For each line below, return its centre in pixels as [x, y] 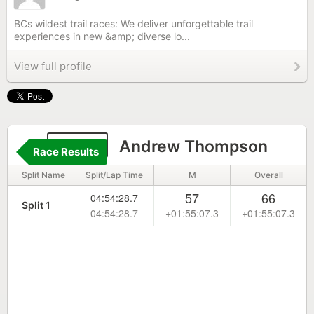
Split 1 [36, 205]
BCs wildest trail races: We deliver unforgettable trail [134, 23]
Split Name [43, 175]
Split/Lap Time [114, 175]
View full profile [53, 66]
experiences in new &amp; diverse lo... [102, 36]
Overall [268, 175]
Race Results [66, 152]
